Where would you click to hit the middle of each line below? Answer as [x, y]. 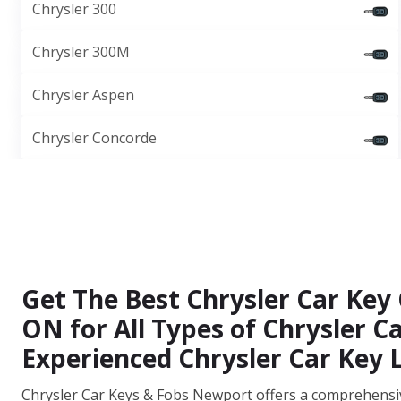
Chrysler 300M [81, 52]
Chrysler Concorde [94, 138]
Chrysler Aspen [83, 95]
